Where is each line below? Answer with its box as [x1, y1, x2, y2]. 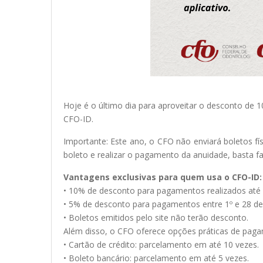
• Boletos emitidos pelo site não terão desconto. [63, 212, 248, 224]
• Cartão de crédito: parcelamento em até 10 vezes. [63, 239, 259, 251]
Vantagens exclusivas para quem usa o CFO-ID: [63, 171, 262, 183]
